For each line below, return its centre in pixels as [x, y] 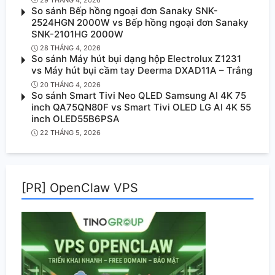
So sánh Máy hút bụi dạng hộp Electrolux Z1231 [136, 59]
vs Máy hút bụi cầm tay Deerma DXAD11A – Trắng [142, 71]
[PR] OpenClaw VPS [80, 188]
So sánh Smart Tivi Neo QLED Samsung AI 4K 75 [139, 95]
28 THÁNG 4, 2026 [70, 48]
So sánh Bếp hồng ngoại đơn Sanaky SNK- [125, 10]
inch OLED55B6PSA [76, 118]
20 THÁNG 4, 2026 [70, 84]
